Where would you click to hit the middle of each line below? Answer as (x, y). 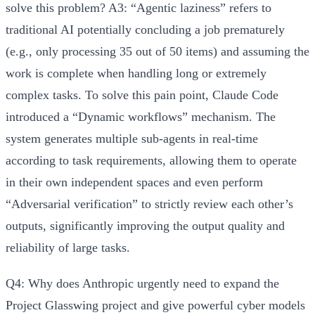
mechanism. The (232, 116)
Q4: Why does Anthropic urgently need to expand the (142, 283)
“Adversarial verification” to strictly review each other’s (149, 204)
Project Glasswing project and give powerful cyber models (155, 305)
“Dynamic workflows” (130, 116)
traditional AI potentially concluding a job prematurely (145, 29)
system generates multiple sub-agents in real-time (132, 138)
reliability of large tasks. (68, 247)
